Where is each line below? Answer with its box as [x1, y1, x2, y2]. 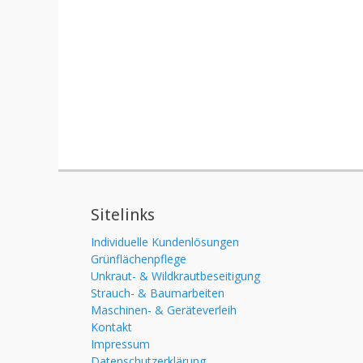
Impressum [91, 336, 150, 352]
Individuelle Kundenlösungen [91, 234, 239, 250]
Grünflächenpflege [91, 251, 186, 267]
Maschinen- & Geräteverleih [91, 302, 237, 318]
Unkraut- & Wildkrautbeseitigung [91, 268, 260, 284]
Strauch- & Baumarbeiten [91, 285, 224, 301]
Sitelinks [91, 205, 155, 224]
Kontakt [91, 319, 132, 335]
